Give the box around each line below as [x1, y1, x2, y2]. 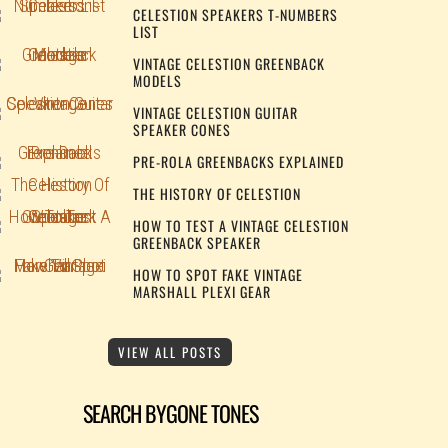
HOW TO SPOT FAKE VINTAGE [132, 264, 303, 286]
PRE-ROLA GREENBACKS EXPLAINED [132, 151, 344, 173]
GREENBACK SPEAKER [132, 232, 261, 254]
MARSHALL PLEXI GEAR [132, 281, 271, 303]
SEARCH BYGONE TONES [82, 397, 258, 430]
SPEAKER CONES [132, 119, 231, 141]
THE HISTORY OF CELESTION [132, 183, 301, 205]
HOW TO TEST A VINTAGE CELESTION [132, 215, 349, 237]
